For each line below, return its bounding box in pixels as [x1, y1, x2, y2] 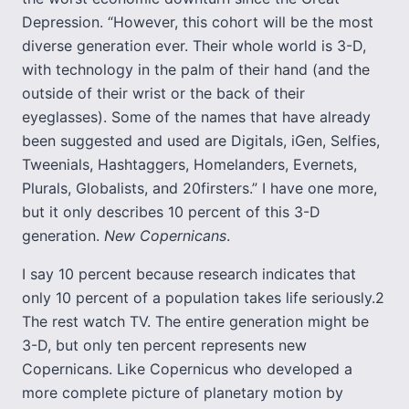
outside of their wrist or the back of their [22, 84, 305, 102]
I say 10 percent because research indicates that [22, 265, 356, 283]
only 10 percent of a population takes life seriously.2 [22, 288, 384, 307]
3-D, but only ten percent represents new [22, 336, 307, 354]
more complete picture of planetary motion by [22, 383, 343, 402]
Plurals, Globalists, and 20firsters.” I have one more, [22, 179, 377, 197]
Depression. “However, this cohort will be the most [22, 13, 373, 31]
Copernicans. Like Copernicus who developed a [22, 360, 352, 378]
